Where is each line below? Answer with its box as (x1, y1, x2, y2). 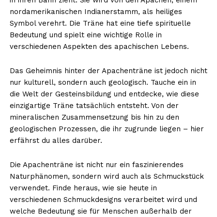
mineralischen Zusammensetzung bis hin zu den (10, 112, 179, 122)
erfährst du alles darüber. (10, 136, 102, 145)
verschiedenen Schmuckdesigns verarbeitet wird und (10, 195, 197, 204)
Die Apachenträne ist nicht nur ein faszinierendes (10, 160, 184, 169)
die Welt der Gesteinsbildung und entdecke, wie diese (10, 89, 199, 98)
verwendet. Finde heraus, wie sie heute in (10, 183, 157, 192)
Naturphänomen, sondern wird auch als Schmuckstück (10, 171, 204, 181)
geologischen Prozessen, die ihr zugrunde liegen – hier (10, 124, 204, 133)
